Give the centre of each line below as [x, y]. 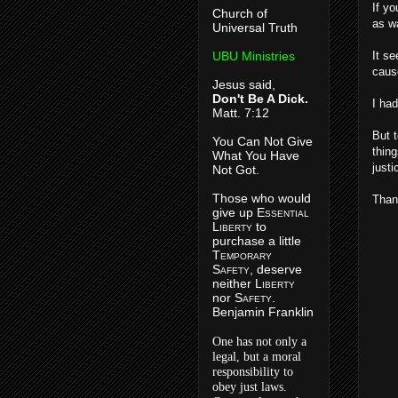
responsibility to [253, 372]
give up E [239, 212]
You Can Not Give [263, 141]
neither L [237, 283]
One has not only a [259, 342]
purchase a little [257, 241]
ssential [287, 212]
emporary [246, 255]
